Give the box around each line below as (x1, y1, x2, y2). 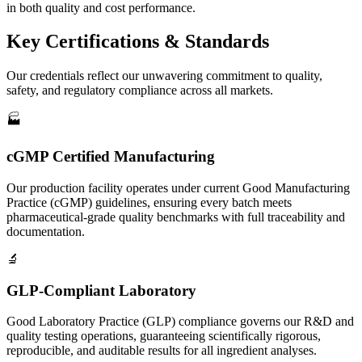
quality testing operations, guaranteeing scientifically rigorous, (6, 329, 321, 343)
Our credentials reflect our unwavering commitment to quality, (6, 69, 322, 83)
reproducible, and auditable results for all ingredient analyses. (6, 343, 317, 358)
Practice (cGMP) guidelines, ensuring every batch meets (6, 195, 292, 209)
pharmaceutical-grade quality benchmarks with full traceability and (6, 209, 345, 224)
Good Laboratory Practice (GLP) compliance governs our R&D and (6, 314, 354, 329)
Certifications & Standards (45, 31, 269, 53)
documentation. (6, 224, 85, 238)
